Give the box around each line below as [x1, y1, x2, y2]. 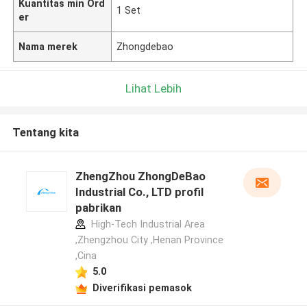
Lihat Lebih [125, 81, 182, 95]
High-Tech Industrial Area [88, 219, 205, 230]
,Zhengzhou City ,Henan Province [75, 234, 223, 246]
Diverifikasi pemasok [92, 282, 192, 293]
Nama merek [19, 40, 78, 52]
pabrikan [75, 201, 121, 215]
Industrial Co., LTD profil [75, 185, 204, 199]
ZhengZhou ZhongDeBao [75, 169, 206, 184]
